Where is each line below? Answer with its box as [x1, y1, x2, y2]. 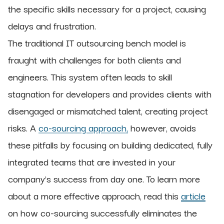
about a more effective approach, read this [8, 188, 181, 203]
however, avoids [128, 120, 196, 135]
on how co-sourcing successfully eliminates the [8, 205, 197, 220]
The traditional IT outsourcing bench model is [8, 35, 186, 50]
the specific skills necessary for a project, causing [8, 1, 206, 16]
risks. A [8, 120, 38, 135]
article [181, 188, 205, 203]
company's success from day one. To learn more [8, 171, 200, 186]
